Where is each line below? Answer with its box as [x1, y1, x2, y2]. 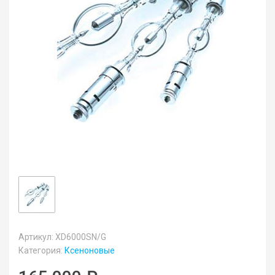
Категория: [18, 245, 64, 255]
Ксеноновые [64, 245, 115, 255]
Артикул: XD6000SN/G [18, 231, 106, 242]
